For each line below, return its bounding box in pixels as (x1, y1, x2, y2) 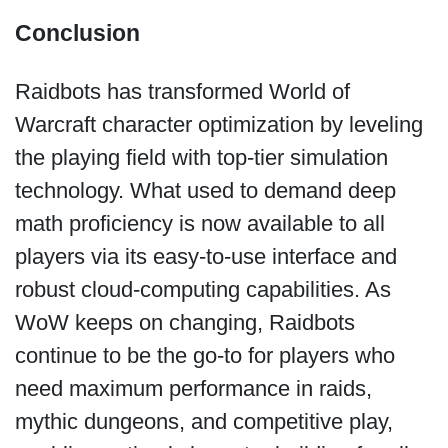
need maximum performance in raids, (14, 376, 372, 402)
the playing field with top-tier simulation (14, 145, 388, 171)
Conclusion (14, 19, 140, 46)
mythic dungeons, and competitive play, (14, 409, 393, 435)
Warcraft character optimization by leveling (14, 112, 423, 138)
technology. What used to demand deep (14, 178, 396, 204)
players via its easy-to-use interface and (14, 244, 397, 270)
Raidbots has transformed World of (14, 79, 350, 105)
